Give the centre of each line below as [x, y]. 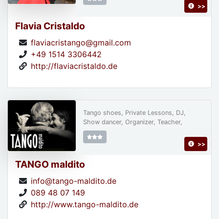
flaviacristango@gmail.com [81, 43]
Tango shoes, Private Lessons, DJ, [134, 113]
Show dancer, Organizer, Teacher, [132, 122]
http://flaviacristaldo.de [74, 66]
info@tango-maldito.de [74, 181]
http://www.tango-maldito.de [85, 204]
